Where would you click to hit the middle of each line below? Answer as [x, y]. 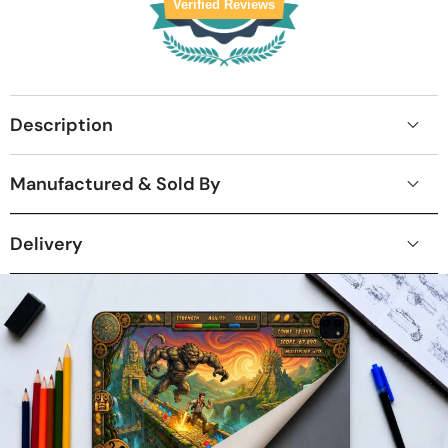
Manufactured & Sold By [115, 183]
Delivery [46, 243]
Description [61, 124]
